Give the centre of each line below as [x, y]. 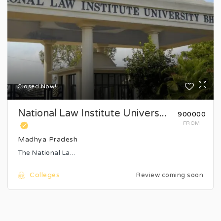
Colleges [45, 175]
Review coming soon [170, 175]
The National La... [46, 153]
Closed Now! [37, 86]
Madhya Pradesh [48, 139]
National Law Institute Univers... [92, 113]
